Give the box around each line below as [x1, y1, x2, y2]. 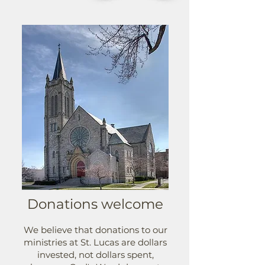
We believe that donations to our [23, 224, 167, 235]
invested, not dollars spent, [37, 249, 154, 260]
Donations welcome [27, 196, 163, 212]
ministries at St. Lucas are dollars [24, 237, 167, 248]
